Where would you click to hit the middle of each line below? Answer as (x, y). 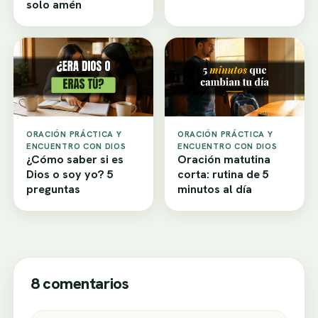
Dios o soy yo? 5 (70, 174)
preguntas (53, 189)
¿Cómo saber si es (75, 159)
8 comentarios (80, 283)
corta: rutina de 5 (223, 174)
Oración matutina (224, 159)
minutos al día (215, 189)
